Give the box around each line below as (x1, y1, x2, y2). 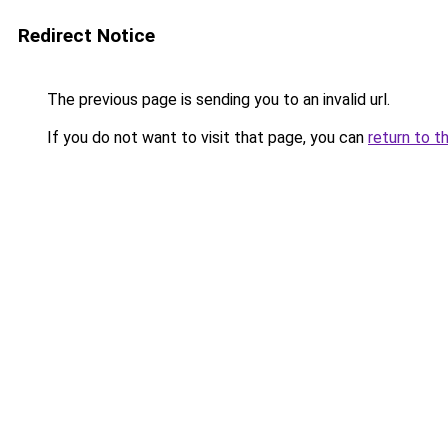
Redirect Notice (18, 24, 155, 47)
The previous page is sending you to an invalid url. (43, 90, 390, 109)
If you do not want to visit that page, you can (43, 128, 368, 147)
